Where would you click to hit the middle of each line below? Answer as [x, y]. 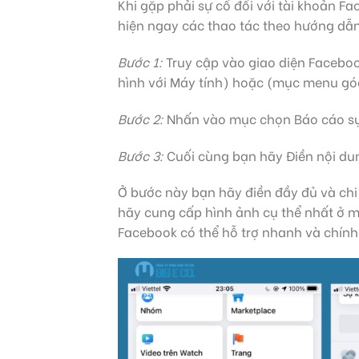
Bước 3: [141, 155]
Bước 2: [141, 118]
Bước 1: [140, 62]
